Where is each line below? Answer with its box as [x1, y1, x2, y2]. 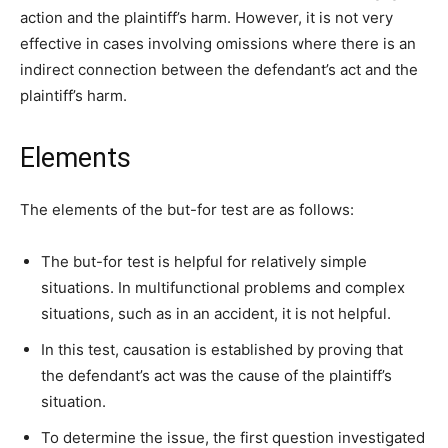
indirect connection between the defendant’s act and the [20, 59, 418, 79]
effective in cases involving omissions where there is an [20, 33, 416, 53]
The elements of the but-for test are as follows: [20, 199, 354, 219]
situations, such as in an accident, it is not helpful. [41, 303, 391, 323]
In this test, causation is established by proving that [41, 339, 403, 359]
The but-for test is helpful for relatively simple [41, 251, 367, 271]
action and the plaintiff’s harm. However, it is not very [20, 7, 393, 27]
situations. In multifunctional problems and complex [41, 277, 405, 297]
